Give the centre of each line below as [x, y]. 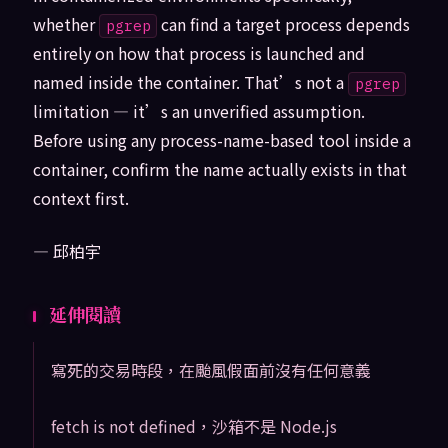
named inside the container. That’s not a [190, 82]
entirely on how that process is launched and [198, 53]
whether [65, 24]
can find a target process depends [284, 24]
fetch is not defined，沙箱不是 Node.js [193, 425]
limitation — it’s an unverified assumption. [198, 111]
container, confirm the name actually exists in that [219, 169]
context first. [80, 198]
